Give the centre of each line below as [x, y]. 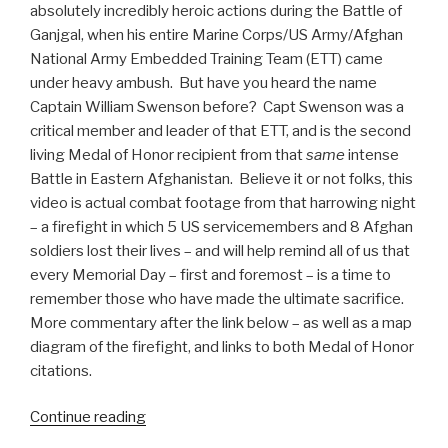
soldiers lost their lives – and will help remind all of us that [220, 250]
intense [372, 154]
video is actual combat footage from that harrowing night [223, 202]
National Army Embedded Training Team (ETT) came [206, 58]
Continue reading [88, 417]
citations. [61, 370]
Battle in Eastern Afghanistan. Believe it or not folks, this [221, 178]
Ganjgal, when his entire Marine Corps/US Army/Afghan [216, 34]
